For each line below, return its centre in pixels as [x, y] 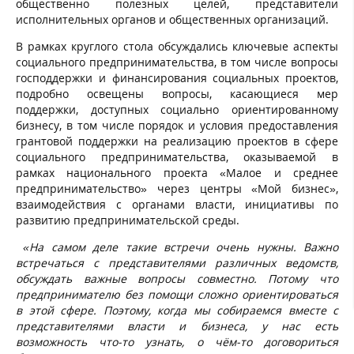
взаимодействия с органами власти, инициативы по [177, 204]
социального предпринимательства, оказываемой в [177, 156]
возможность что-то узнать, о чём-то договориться [177, 341]
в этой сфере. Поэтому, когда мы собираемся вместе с [177, 310]
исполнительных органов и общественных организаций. [172, 19]
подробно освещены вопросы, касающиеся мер [177, 93]
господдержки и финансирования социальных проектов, [177, 77]
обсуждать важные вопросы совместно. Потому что [177, 278]
